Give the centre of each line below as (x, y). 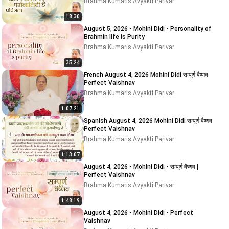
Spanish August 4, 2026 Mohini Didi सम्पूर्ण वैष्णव (96, 121)
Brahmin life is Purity (114, 37)
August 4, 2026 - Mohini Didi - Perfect (139, 213)
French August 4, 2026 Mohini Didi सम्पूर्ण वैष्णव (117, 75)
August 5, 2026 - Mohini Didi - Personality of (148, 29)
